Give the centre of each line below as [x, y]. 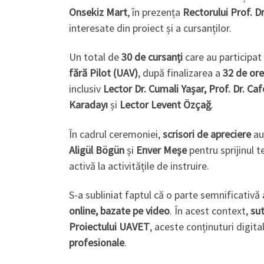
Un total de [95, 57]
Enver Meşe [161, 150]
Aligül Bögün [97, 150]
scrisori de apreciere [207, 134]
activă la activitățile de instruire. [139, 166]
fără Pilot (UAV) [103, 73]
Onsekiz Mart [98, 12]
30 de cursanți [152, 57]
